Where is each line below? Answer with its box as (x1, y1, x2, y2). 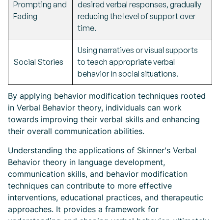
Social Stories (13, 56, 63, 67)
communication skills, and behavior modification (8, 168, 188, 179)
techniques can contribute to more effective (8, 180, 172, 191)
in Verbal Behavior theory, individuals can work (8, 102, 182, 112)
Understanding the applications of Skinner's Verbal (8, 145, 196, 155)
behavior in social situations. (78, 68, 178, 79)
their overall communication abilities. (8, 126, 144, 136)
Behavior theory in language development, (8, 157, 165, 167)
